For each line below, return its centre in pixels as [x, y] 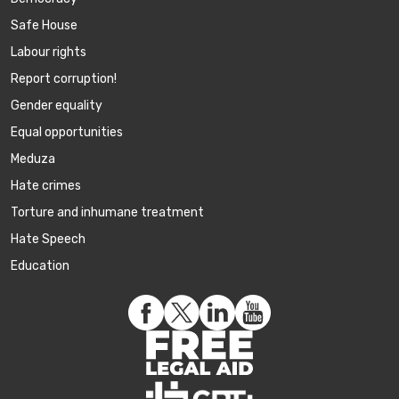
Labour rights [49, 52]
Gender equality [57, 105]
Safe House [44, 25]
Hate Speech [48, 239]
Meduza [33, 159]
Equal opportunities [67, 132]
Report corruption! [64, 78]
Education [40, 265]
